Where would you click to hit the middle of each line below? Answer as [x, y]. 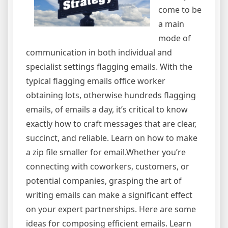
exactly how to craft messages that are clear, [111, 124]
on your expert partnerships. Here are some [111, 209]
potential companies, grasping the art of [104, 181]
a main [171, 24]
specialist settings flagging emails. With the [109, 67]
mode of [175, 38]
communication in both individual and [99, 53]
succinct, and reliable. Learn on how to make [112, 138]
